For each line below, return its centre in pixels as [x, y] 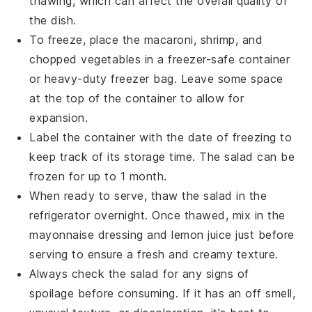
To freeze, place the [87, 40]
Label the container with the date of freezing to [161, 137]
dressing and [133, 235]
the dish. [53, 20]
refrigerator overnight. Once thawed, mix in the [157, 215]
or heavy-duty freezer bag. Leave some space [156, 79]
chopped [55, 59]
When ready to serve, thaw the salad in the [148, 196]
